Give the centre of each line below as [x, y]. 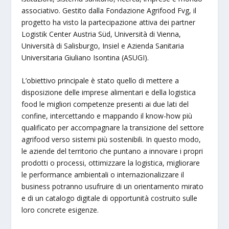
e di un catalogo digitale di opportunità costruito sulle [110, 198]
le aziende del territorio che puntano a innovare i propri [112, 151]
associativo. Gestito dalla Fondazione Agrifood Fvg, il [109, 10]
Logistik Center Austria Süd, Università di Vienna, [101, 34]
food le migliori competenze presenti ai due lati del [105, 104]
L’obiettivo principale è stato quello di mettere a [100, 81]
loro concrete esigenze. [60, 210]
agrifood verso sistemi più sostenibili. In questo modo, [111, 140]
